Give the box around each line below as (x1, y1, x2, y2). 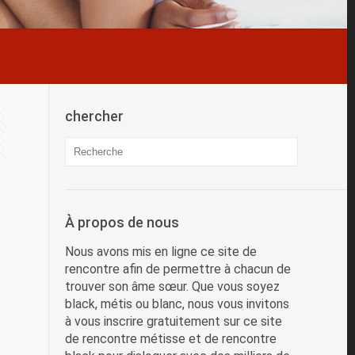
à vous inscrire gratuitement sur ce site (65, 313, 283, 329)
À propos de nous (65, 213, 180, 231)
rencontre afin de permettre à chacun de (65, 261, 292, 277)
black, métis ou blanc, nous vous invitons (65, 296, 290, 311)
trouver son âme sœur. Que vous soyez (65, 278, 281, 294)
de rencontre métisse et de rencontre (65, 330, 277, 346)
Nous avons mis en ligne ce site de (65, 243, 258, 259)
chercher (65, 107, 124, 124)
